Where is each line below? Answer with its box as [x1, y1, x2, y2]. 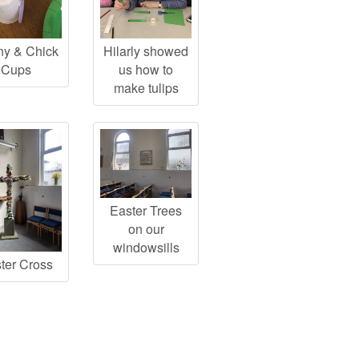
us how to [119, 60, 174, 79]
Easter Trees [110, 201, 183, 220]
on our [127, 220, 164, 238]
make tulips [113, 79, 179, 98]
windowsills [112, 238, 179, 256]
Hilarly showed [103, 42, 189, 61]
